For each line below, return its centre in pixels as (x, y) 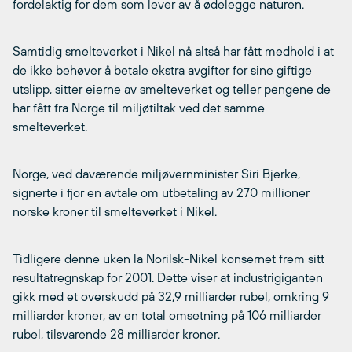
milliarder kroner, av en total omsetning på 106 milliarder (167, 315)
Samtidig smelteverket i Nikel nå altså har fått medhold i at (173, 51)
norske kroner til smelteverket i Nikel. (115, 211)
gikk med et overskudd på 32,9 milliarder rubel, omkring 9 (171, 296)
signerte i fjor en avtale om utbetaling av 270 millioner (161, 192)
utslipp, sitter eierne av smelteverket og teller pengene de (172, 88)
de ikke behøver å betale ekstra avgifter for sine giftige (162, 70)
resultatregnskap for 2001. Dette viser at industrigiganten (168, 277)
